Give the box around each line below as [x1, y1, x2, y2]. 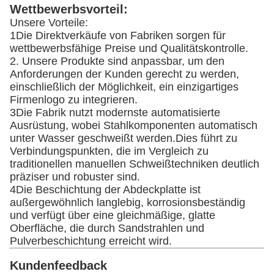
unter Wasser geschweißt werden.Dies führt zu [10, 132, 237, 145]
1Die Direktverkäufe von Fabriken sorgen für [10, 29, 226, 42]
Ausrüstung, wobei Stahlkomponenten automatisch [10, 119, 257, 132]
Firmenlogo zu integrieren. [10, 94, 138, 106]
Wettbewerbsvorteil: [10, 2, 128, 17]
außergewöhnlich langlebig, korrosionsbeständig [10, 196, 245, 209]
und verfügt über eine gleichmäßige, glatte [10, 209, 215, 222]
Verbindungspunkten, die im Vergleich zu [10, 145, 209, 158]
